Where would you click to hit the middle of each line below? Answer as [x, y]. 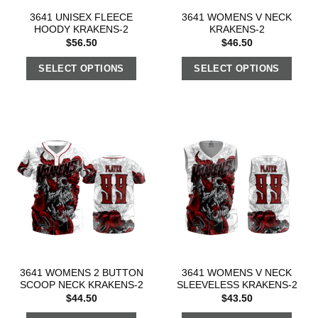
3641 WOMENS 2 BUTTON [81, 273]
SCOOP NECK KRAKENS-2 [81, 285]
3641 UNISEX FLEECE [81, 18]
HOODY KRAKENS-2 [81, 30]
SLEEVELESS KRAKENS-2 [237, 285]
